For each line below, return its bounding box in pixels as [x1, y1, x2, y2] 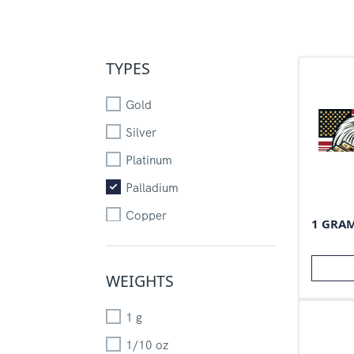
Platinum [125, 152, 172, 168]
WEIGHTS [106, 270, 175, 292]
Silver [125, 124, 156, 141]
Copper [125, 207, 167, 224]
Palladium [125, 179, 179, 196]
